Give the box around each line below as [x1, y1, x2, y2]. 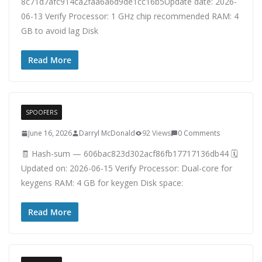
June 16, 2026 [28, 128, 72, 138]
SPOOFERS [26, 108, 57, 116]
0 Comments [178, 128, 220, 138]
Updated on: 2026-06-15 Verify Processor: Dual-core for [21, 163, 232, 174]
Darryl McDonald [79, 128, 135, 138]
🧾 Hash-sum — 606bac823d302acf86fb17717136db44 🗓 [21, 148, 238, 159]
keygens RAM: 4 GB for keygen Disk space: [21, 177, 183, 188]
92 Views [142, 128, 171, 138]
